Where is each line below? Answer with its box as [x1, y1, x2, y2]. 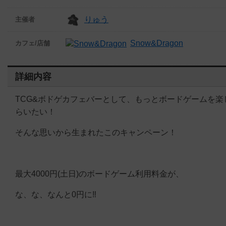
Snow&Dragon [130, 38, 183, 47]
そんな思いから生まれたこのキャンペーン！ [15, 128, 177, 137]
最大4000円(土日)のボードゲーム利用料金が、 [15, 169, 184, 178]
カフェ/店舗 [15, 39, 50, 47]
